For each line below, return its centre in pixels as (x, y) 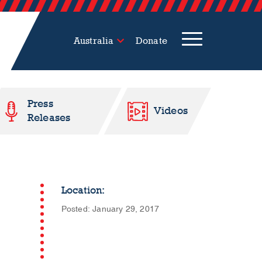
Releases (49, 118)
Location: (83, 190)
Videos (170, 111)
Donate (151, 41)
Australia (94, 41)
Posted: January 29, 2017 (110, 209)
